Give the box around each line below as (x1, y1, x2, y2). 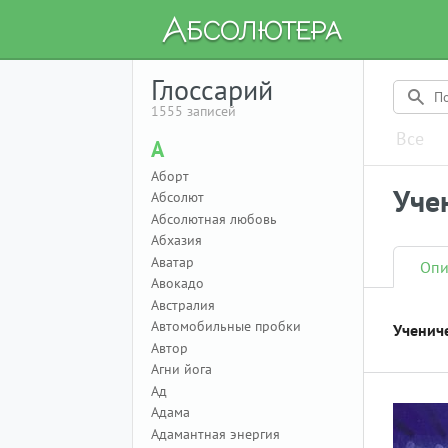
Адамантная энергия (151, 424, 280, 443)
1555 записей (151, 102, 236, 120)
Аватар (151, 252, 194, 271)
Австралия (151, 295, 215, 314)
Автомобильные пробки (151, 317, 301, 335)
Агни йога (151, 360, 212, 378)
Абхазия (151, 231, 202, 249)
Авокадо (151, 274, 204, 292)
